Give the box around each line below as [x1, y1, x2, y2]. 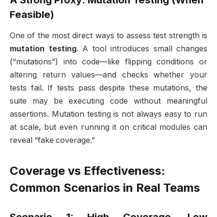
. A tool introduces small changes [76, 44, 207, 54]
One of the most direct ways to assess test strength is [10, 31, 207, 41]
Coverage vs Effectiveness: [10, 164, 165, 178]
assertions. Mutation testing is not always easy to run [10, 109, 207, 119]
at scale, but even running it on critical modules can [10, 123, 207, 132]
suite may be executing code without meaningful [10, 96, 207, 106]
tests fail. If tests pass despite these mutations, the [10, 83, 207, 93]
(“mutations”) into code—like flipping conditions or [10, 57, 207, 67]
